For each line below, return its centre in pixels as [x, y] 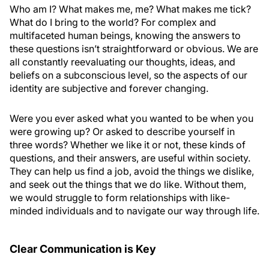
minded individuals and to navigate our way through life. [134, 211]
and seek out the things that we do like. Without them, [128, 184]
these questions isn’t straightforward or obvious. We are [134, 49]
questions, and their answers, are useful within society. [130, 158]
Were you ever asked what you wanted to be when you [131, 118]
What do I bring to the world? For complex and [113, 22]
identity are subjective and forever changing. [109, 88]
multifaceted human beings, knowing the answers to [125, 35]
